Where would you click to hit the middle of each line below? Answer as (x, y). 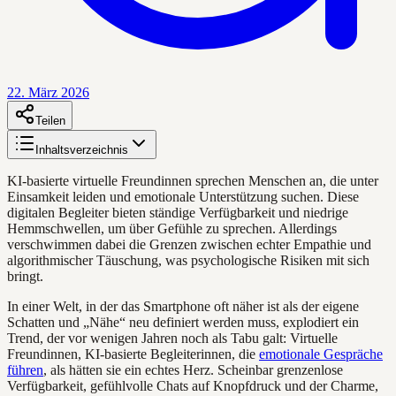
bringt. (25, 276)
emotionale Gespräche (321, 354)
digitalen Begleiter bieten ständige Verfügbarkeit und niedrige (178, 212)
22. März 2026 (48, 92)
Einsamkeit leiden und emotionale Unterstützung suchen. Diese (183, 196)
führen (25, 369)
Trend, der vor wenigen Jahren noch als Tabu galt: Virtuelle (172, 338)
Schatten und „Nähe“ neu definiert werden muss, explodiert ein (183, 322)
